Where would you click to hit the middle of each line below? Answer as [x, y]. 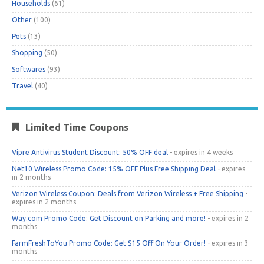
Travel [22, 85]
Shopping [27, 52]
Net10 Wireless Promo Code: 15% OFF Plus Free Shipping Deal [114, 169]
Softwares [29, 69]
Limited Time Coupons [77, 127]
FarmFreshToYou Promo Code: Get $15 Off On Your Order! [109, 243]
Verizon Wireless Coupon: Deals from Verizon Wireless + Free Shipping [128, 193]
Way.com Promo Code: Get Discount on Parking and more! [109, 218]
